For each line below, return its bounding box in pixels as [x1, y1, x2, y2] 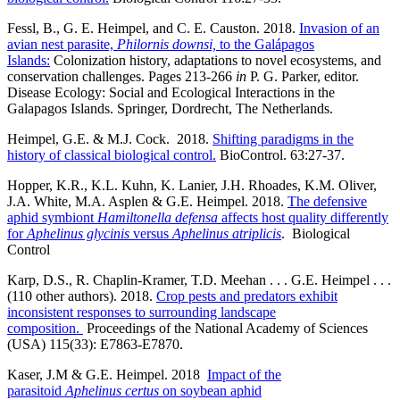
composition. [7, 320, 83, 336]
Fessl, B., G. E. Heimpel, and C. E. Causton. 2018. [7, 20, 299, 36]
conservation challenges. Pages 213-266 [7, 68, 236, 84]
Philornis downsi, [117, 36, 216, 52]
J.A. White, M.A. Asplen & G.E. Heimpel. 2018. [7, 193, 287, 209]
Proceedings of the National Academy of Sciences [83, 320, 368, 336]
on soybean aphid [159, 382, 262, 398]
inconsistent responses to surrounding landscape [7, 304, 276, 320]
